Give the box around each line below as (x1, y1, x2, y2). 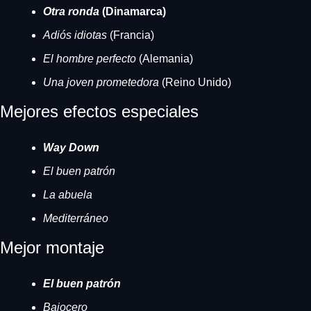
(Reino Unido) (162, 76, 231, 88)
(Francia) (110, 29, 154, 41)
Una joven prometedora (43, 76, 162, 88)
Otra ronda (43, 6, 102, 17)
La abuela (43, 189, 92, 201)
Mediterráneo (43, 212, 108, 224)
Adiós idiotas (43, 29, 110, 41)
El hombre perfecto (43, 53, 136, 65)
